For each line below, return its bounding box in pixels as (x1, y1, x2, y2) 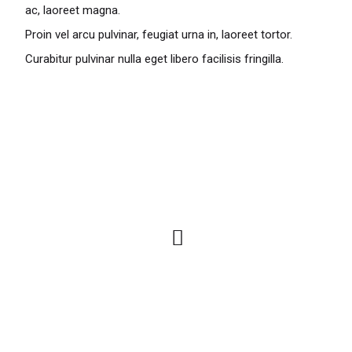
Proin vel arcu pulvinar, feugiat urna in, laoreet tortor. (25, 27, 292, 42)
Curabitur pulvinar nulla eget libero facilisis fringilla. (25, 52, 284, 66)
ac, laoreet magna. (25, 3, 120, 17)
